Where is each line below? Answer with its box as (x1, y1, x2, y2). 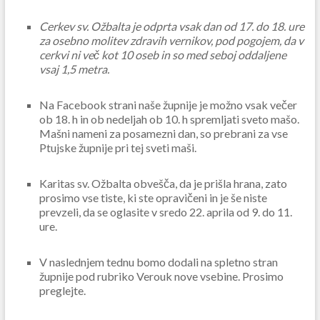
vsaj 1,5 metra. (39, 62, 118, 76)
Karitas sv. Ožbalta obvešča (39, 176, 175, 191)
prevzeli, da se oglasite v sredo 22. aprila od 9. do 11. (39, 205, 292, 219)
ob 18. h (39, 112, 78, 126)
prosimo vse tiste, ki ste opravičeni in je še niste (39, 191, 267, 205)
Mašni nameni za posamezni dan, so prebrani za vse (39, 126, 288, 141)
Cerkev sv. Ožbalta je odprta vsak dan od (39, 19, 239, 34)
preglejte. (39, 284, 86, 298)
